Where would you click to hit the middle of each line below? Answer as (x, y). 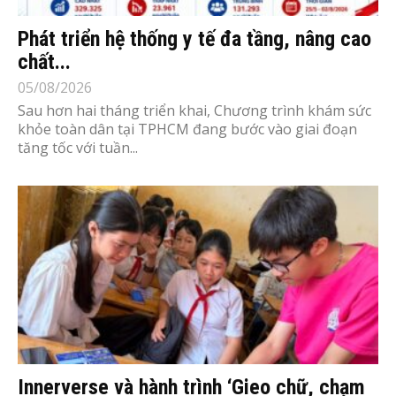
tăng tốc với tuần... (78, 148)
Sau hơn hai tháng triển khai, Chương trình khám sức (194, 111)
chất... (44, 62)
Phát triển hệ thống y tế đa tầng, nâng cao (194, 39)
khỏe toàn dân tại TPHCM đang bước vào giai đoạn (187, 129)
